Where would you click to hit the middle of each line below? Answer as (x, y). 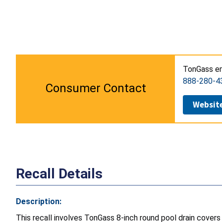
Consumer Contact (96, 88)
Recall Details (59, 173)
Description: (39, 201)
